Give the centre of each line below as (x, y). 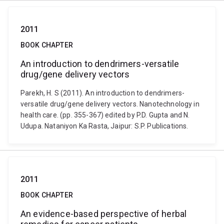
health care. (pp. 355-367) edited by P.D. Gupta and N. (105, 115)
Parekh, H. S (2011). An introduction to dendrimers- (103, 93)
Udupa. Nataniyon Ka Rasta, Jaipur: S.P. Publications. (104, 126)
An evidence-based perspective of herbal (104, 214)
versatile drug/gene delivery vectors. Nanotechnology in (110, 104)
